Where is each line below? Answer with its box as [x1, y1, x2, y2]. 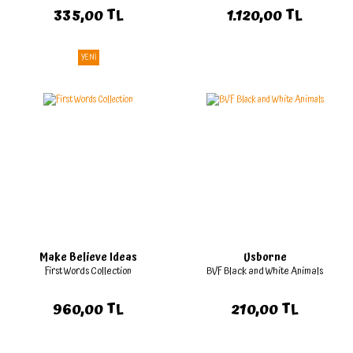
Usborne [243, 249, 287, 266]
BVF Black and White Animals [206, 263, 323, 280]
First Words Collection [45, 263, 132, 280]
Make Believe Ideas [39, 249, 137, 266]
